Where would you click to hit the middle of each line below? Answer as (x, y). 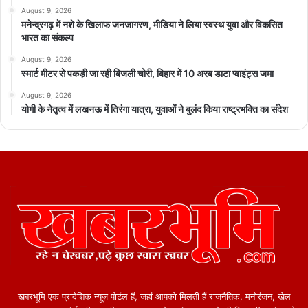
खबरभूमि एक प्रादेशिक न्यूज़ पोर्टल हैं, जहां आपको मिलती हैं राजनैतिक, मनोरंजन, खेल (154, 297)
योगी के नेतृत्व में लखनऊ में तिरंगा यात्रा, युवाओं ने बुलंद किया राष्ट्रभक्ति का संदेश (155, 109)
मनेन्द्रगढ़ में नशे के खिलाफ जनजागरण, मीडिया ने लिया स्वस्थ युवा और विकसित (152, 24)
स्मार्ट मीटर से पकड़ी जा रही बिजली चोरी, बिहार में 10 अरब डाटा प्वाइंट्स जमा (147, 73)
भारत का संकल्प (47, 37)
